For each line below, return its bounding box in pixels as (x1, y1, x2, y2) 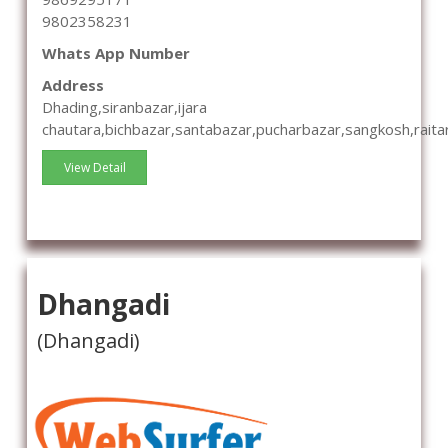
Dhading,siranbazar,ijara (42, 97, 207, 118)
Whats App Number (42, 43, 190, 64)
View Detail (63, 159, 126, 177)
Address (42, 75, 104, 96)
